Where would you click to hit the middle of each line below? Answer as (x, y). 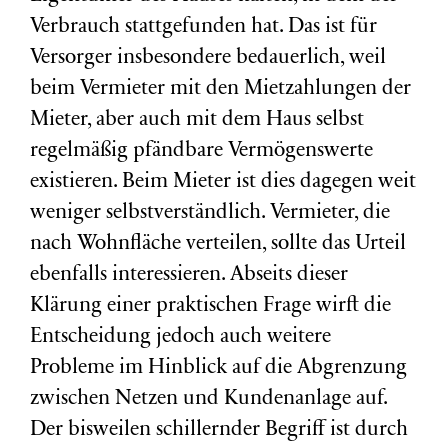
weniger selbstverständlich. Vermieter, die (210, 213)
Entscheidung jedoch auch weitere (180, 337)
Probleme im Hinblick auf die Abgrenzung (218, 368)
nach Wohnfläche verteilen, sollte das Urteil (218, 244)
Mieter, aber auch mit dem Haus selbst (197, 120)
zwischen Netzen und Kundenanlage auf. (208, 399)
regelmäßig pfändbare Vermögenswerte (201, 151)
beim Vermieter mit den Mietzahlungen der (220, 89)
